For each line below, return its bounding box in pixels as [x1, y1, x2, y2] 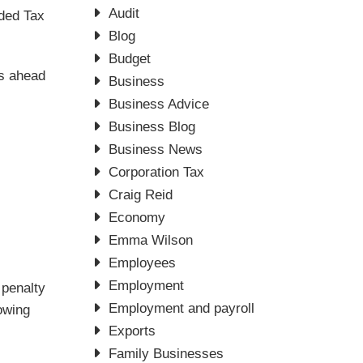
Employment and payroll [109, 301, 255, 316]
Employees [109, 255, 177, 271]
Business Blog [109, 119, 196, 135]
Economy [109, 210, 166, 225]
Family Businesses [109, 346, 224, 361]
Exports [109, 323, 156, 339]
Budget [109, 51, 152, 66]
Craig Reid [109, 187, 173, 203]
